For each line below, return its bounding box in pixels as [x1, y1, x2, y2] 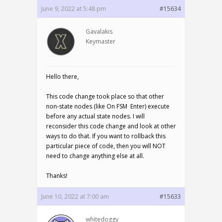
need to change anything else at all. [46, 152, 144, 160]
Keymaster [86, 37, 115, 46]
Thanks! [46, 171, 67, 180]
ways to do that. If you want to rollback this [46, 132, 166, 140]
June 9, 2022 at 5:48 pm [41, 4, 106, 13]
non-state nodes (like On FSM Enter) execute [46, 102, 169, 111]
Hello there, [46, 72, 79, 81]
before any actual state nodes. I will [46, 112, 145, 120]
